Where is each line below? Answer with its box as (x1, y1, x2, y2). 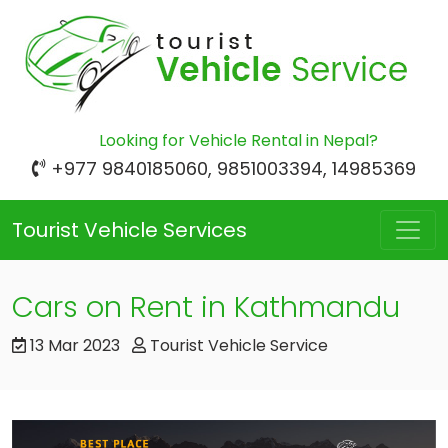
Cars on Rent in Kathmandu (12, 287, 400, 327)
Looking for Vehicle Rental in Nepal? (98, 129, 378, 152)
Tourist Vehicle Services (12, 216, 247, 244)
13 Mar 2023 (26, 334, 124, 357)
